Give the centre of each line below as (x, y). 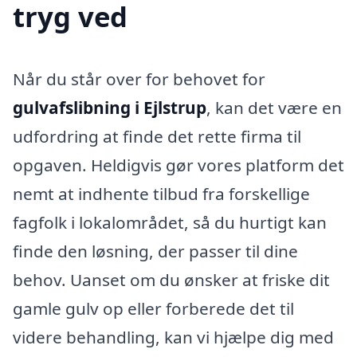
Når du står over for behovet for (139, 78)
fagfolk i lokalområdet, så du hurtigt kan (170, 222)
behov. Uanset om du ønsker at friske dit (171, 279)
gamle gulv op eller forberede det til (153, 308)
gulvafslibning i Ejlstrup (110, 107)
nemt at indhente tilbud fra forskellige (161, 193)
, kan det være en (274, 107)
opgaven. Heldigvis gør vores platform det (178, 165)
